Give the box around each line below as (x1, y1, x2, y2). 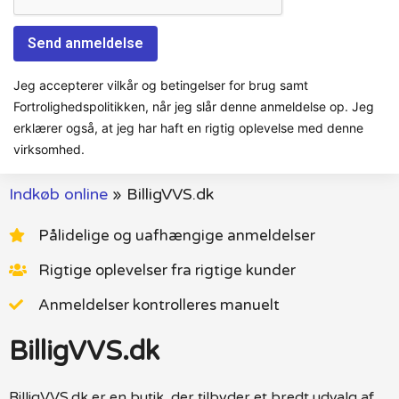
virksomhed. (13, 141, 85, 157)
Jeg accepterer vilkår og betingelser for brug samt (13, 77, 308, 93)
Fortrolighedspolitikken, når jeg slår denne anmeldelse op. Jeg (13, 98, 374, 114)
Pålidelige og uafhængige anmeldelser (38, 225, 315, 245)
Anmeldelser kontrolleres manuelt (38, 295, 280, 314)
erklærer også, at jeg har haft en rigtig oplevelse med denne (13, 119, 363, 135)
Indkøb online (9, 183, 108, 204)
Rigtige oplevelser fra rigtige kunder (38, 260, 296, 280)
